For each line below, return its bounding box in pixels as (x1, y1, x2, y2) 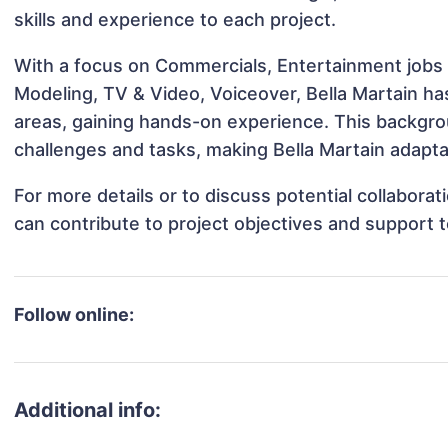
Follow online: (14, 304, 135, 326)
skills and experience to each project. (14, 9, 337, 31)
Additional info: (14, 398, 162, 423)
